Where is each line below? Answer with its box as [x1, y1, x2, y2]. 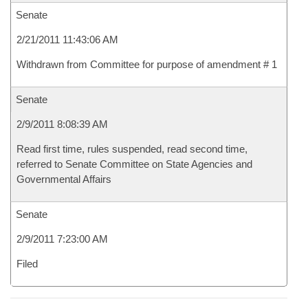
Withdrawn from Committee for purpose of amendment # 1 [16, 58, 277, 70]
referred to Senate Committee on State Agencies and [16, 158, 252, 170]
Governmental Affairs [16, 173, 111, 185]
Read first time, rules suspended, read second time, [16, 143, 247, 155]
